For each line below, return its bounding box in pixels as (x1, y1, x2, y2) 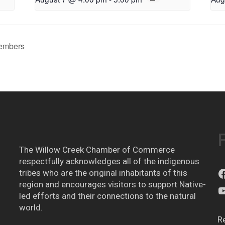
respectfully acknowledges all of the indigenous (19, 156, 199, 166)
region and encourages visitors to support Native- (19, 179, 206, 189)
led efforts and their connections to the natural (19, 190, 196, 201)
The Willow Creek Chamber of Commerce (19, 144, 175, 155)
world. (19, 202, 43, 212)
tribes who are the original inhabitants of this (19, 167, 187, 178)
